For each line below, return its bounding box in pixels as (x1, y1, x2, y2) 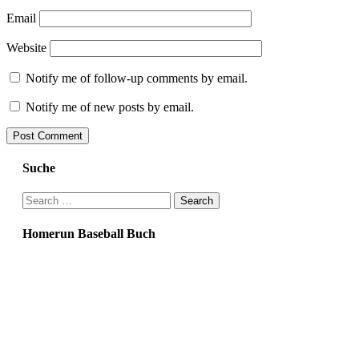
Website (6, 40, 46, 54)
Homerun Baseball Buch (22, 226, 155, 240)
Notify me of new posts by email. (26, 99, 194, 114)
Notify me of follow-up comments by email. (26, 71, 248, 85)
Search (22, 192, 57, 207)
